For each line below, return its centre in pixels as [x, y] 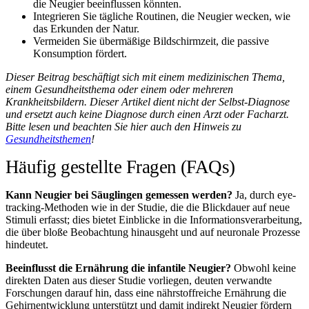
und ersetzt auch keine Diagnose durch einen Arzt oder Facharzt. [147, 114]
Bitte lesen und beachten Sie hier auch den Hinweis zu [123, 126]
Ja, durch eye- [264, 195]
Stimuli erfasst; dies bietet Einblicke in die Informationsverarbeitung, [154, 219]
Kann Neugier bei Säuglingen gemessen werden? [119, 195]
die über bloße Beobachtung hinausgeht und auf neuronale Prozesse [153, 232]
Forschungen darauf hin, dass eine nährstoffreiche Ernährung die [146, 292]
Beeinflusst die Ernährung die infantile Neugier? [118, 268]
